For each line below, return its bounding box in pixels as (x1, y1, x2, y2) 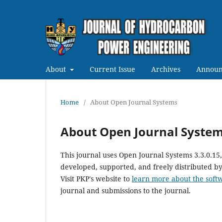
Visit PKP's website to (60, 173, 132, 183)
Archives (151, 64, 180, 74)
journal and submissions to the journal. (60, 185, 191, 195)
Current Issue (89, 64, 135, 74)
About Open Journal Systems (90, 97, 177, 107)
